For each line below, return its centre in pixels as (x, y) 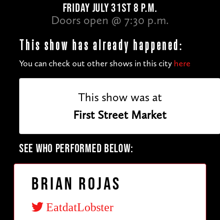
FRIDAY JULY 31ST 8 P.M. (110, 8)
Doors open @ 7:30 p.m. (110, 20)
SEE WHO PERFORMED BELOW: (76, 149)
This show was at (120, 97)
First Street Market (120, 115)
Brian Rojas (76, 185)
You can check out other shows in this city (96, 64)
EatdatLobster (78, 207)
